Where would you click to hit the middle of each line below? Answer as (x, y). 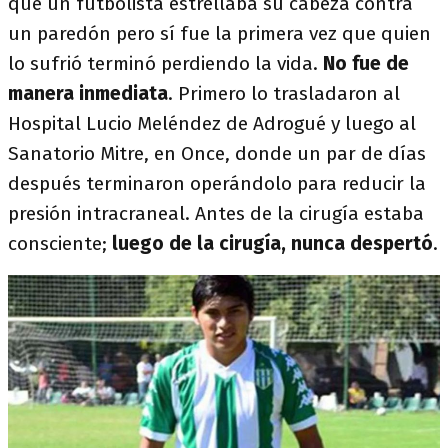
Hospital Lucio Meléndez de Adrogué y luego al (212, 123)
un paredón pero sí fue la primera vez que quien (219, 33)
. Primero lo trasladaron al (284, 93)
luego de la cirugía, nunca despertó (270, 243)
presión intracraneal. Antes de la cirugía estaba (216, 213)
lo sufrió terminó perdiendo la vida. (165, 63)
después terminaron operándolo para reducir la (217, 183)
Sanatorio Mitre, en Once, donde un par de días (217, 153)
